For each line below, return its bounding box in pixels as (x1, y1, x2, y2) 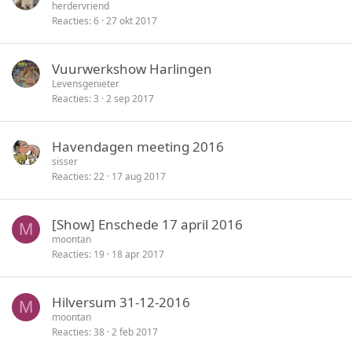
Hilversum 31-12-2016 (52, 292, 190, 311)
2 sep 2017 (106, 91, 154, 105)
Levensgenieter (52, 76, 119, 90)
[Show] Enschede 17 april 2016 (52, 214, 243, 233)
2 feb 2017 (112, 324, 158, 339)
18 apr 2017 (112, 247, 164, 261)
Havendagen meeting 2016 (52, 137, 224, 156)
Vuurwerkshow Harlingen (52, 59, 212, 78)
